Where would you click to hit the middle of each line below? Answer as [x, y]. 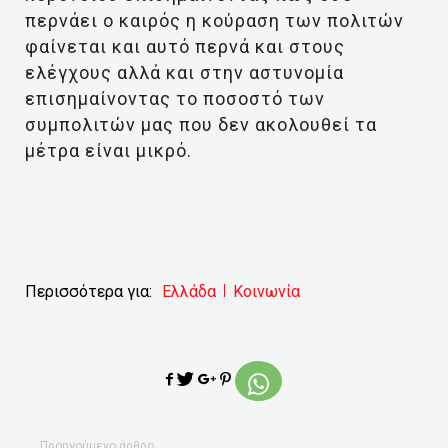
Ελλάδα [189, 291]
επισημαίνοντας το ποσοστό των [175, 98]
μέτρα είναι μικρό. [108, 150]
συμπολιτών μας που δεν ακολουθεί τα [201, 124]
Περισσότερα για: [88, 291]
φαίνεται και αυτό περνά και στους [185, 46]
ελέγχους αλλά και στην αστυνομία [184, 72]
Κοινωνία [266, 291]
